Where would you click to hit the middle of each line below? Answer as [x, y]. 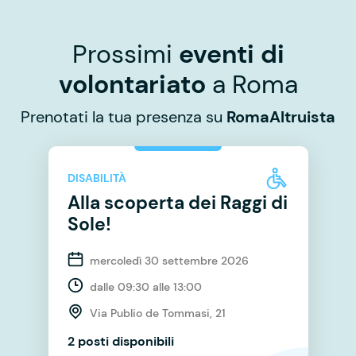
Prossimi [125, 54]
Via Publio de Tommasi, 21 [157, 313]
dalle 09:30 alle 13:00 [145, 286]
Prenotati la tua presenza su [124, 116]
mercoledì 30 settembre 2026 [169, 260]
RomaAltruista [281, 116]
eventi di [231, 54]
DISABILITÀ [97, 178]
